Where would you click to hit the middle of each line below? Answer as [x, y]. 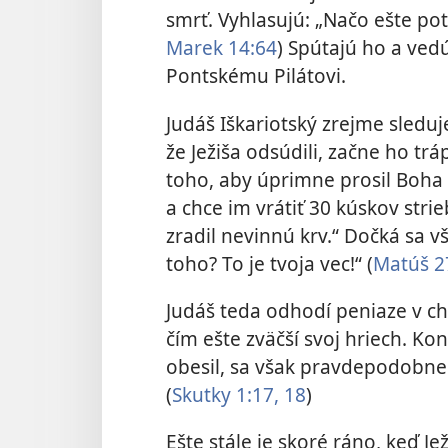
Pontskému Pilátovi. [256, 76]
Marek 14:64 [221, 48]
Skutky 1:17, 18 [239, 395]
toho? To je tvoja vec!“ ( [269, 263]
